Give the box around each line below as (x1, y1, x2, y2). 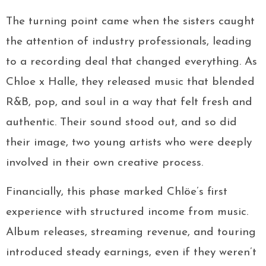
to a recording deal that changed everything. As (6, 56, 257, 68)
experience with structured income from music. (6, 207, 248, 218)
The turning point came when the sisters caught (6, 16, 255, 28)
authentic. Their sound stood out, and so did (6, 117, 237, 129)
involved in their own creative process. (6, 157, 203, 169)
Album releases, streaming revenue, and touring (6, 227, 256, 239)
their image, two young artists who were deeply (6, 137, 252, 149)
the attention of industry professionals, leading (6, 36, 252, 48)
